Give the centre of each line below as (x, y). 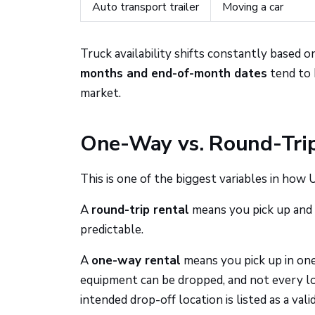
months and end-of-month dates (174, 73)
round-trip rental (140, 210)
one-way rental (136, 261)
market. (101, 93)
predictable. (112, 230)
